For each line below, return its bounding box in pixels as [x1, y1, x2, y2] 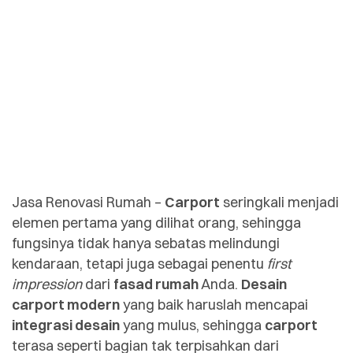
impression [12, 274, 82, 293]
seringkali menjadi [220, 192, 339, 211]
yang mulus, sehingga [120, 315, 265, 334]
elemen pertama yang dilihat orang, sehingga [12, 213, 301, 232]
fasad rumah [113, 274, 199, 293]
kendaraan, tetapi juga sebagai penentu [12, 254, 267, 273]
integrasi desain [12, 315, 120, 334]
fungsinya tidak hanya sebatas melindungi [12, 233, 280, 252]
